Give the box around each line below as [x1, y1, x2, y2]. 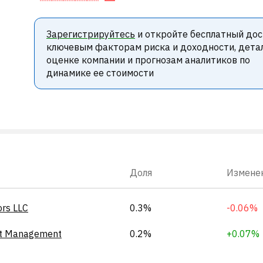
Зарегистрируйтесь [46, 28, 135, 40]
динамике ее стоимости [46, 67, 154, 79]
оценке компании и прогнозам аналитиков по [46, 54, 250, 66]
